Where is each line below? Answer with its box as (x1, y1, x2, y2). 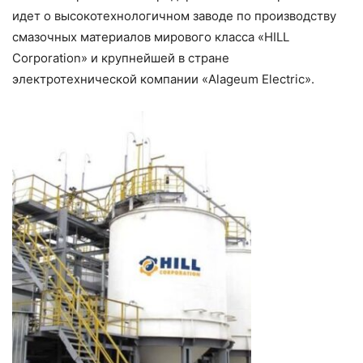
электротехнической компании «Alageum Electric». (12, 71, 314, 88)
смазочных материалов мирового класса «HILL (12, 29, 289, 45)
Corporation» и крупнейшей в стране (12, 50, 229, 66)
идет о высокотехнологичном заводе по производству (12, 8, 336, 24)
